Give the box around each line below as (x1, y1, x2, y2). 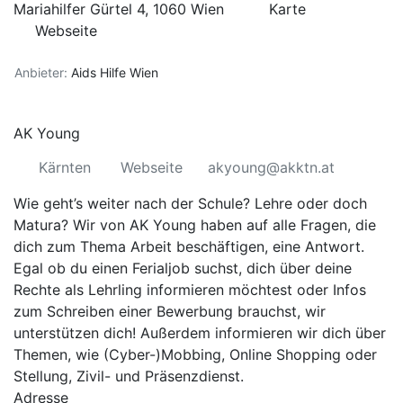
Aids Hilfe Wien (71, 65, 158, 80)
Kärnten (39, 158, 95, 176)
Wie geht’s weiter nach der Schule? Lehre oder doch (13, 194, 367, 212)
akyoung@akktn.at (208, 158, 335, 176)
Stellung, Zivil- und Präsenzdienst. (13, 367, 244, 385)
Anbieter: (14, 65, 67, 80)
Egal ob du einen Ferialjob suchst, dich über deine (13, 259, 352, 277)
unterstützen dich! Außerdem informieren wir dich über (13, 324, 386, 342)
